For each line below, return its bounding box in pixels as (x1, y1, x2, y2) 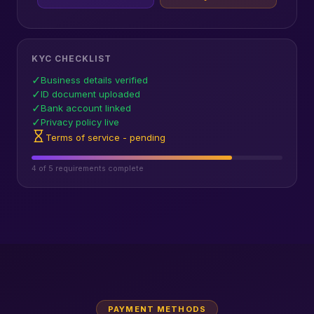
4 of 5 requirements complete (32, 163, 144, 174)
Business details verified (41, 74, 148, 86)
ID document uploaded (41, 88, 140, 100)
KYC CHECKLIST (32, 53, 111, 64)
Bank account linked (41, 102, 131, 114)
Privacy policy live (41, 116, 119, 128)
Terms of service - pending (46, 132, 165, 144)
